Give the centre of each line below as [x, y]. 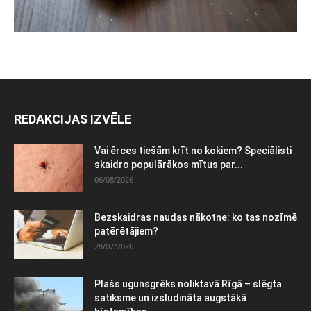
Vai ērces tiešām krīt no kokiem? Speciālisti [193, 150]
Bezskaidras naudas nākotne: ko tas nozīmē [196, 217]
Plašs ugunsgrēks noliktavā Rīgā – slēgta [188, 284]
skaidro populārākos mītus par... [169, 164]
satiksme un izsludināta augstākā [170, 297]
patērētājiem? [126, 231]
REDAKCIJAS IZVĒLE [73, 119]
